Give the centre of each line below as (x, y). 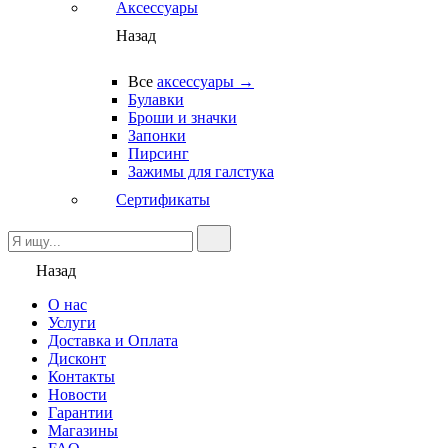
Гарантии (80, 412)
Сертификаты (163, 199)
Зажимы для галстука (201, 171)
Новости (77, 394)
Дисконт (77, 358)
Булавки (156, 99)
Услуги (72, 322)
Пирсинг (158, 153)
